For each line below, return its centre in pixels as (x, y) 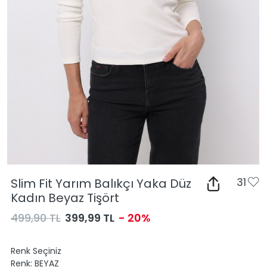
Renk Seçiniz (36, 251)
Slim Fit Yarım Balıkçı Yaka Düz (101, 184)
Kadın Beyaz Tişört (65, 198)
